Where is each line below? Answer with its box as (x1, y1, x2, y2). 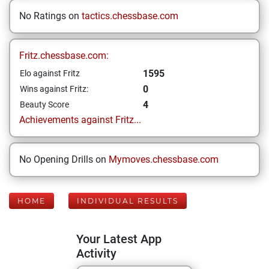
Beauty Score (20, 100, 69, 109)
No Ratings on (19, 10, 82, 22)
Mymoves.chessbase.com (109, 154, 219, 165)
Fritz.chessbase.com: (19, 50, 109, 61)
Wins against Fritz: (20, 84, 88, 94)
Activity (76, 246, 116, 261)
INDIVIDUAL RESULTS (77, 196, 178, 205)
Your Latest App (76, 232, 162, 246)
